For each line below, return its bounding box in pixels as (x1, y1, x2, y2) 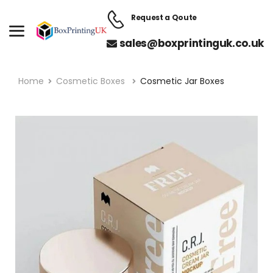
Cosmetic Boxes (56, 75, 126, 87)
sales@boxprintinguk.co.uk (119, 36, 264, 51)
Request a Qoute (131, 12, 197, 23)
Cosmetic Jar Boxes (140, 75, 224, 87)
